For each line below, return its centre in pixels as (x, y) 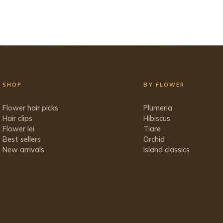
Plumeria (158, 108)
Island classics (167, 149)
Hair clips (17, 118)
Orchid (154, 139)
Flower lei (18, 128)
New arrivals (23, 149)
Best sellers (21, 139)
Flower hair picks (30, 108)
